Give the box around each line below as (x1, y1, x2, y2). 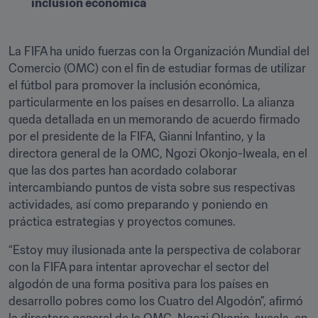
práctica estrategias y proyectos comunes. (9, 214, 238, 229)
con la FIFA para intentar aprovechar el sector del (9, 260, 269, 274)
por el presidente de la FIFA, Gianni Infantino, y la (9, 129, 265, 143)
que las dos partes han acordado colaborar (9, 163, 237, 177)
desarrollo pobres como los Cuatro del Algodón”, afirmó (9, 294, 303, 308)
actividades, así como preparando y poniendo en (9, 197, 268, 212)
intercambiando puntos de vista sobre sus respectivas (9, 180, 295, 194)
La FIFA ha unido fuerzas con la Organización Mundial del (9, 44, 309, 58)
